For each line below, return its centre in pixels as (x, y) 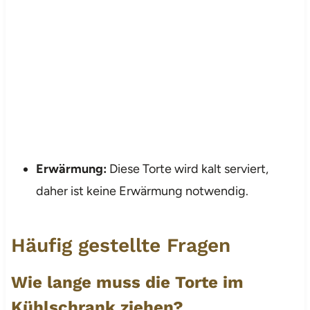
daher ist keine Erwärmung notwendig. (142, 191)
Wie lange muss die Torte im (127, 282)
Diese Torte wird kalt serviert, (187, 168)
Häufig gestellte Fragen (120, 245)
